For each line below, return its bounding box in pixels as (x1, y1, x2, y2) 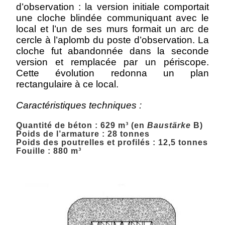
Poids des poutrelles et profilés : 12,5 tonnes (16, 138, 208, 147)
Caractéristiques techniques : (16, 100, 142, 110)
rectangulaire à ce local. (16, 79, 122, 89)
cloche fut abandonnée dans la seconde (16, 46, 209, 56)
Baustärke (147, 121, 191, 130)
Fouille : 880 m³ (16, 147, 82, 155)
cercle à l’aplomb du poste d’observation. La (16, 35, 209, 45)
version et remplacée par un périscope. (16, 57, 209, 67)
